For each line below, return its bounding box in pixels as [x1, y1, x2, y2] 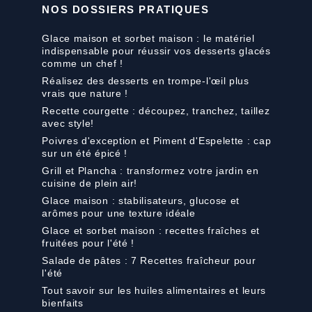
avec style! [42, 118, 95, 130]
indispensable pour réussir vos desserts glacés [42, 45, 271, 57]
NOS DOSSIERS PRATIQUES [42, 3, 210, 15]
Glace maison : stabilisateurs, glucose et [42, 195, 240, 207]
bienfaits [42, 297, 84, 309]
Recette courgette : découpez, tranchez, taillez [42, 105, 270, 117]
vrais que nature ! [42, 88, 129, 100]
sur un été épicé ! [42, 148, 128, 159]
